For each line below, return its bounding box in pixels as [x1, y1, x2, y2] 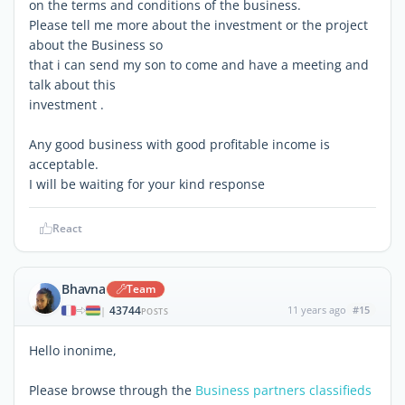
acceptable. [29, 155, 99, 173]
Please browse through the [29, 381, 195, 399]
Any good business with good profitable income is [29, 135, 330, 153]
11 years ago [287, 302, 346, 316]
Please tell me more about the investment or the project [29, 15, 368, 33]
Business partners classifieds [195, 381, 372, 399]
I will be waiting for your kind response [29, 174, 265, 193]
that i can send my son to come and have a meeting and [29, 55, 369, 73]
